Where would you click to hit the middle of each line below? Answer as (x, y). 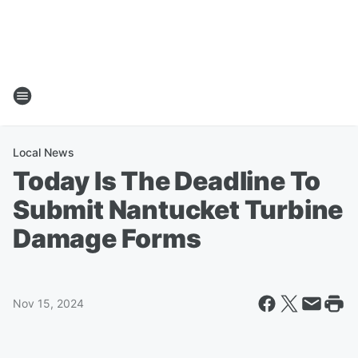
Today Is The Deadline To (167, 181)
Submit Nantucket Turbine (178, 210)
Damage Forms (107, 239)
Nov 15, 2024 (48, 303)
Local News (44, 152)
